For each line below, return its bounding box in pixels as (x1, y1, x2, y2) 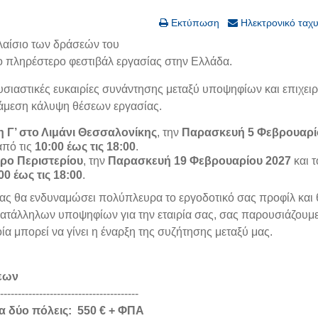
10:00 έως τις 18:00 (35, 141, 136, 153)
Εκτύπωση (168, 17, 219, 29)
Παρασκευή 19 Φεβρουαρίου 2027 (108, 155, 291, 168)
